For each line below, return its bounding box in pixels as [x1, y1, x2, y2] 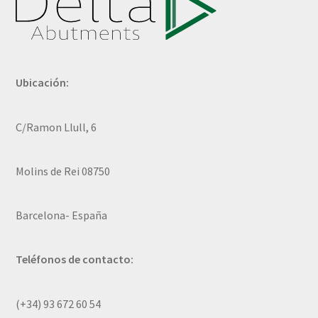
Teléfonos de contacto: [16, 252, 134, 267]
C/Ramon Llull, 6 [16, 119, 97, 134]
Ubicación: [16, 75, 70, 90]
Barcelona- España [16, 208, 108, 223]
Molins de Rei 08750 [16, 163, 111, 178]
